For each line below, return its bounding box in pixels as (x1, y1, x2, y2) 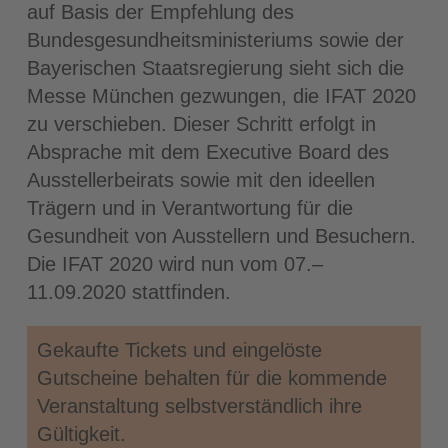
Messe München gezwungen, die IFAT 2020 (26, 84, 416, 107)
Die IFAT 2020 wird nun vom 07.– (26, 252, 323, 275)
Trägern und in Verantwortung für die (26, 196, 353, 219)
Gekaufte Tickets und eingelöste (37, 338, 323, 361)
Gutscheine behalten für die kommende (37, 366, 388, 389)
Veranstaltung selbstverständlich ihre (37, 394, 363, 417)
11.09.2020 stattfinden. (26, 280, 231, 303)
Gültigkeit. (37, 422, 127, 445)
